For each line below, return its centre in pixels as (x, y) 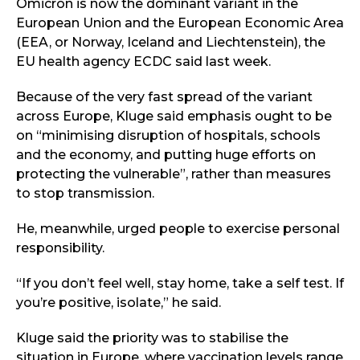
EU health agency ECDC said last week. (143, 61)
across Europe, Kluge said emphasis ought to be (174, 116)
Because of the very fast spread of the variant (164, 96)
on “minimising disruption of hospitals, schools (168, 135)
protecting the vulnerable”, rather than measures (174, 174)
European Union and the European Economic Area (180, 22)
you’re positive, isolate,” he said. (119, 302)
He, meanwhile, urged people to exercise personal (178, 228)
